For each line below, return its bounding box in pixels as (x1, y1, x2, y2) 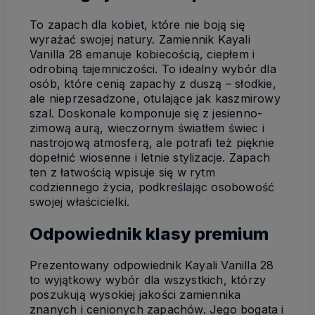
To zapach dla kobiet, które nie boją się (30, 17, 245, 32)
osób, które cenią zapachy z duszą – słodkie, (30, 76, 276, 91)
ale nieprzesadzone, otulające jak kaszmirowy (30, 91, 281, 105)
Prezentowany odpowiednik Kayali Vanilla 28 (30, 258, 274, 273)
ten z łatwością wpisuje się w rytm (30, 165, 215, 179)
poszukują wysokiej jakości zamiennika (30, 288, 241, 302)
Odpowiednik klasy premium (30, 223, 269, 244)
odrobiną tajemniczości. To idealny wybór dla (30, 61, 276, 76)
